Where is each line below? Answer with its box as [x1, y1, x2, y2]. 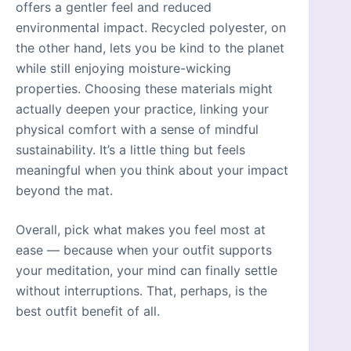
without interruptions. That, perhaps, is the [16, 282, 267, 299]
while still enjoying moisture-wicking [16, 60, 231, 76]
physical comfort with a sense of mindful [16, 121, 259, 137]
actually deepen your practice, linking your [16, 100, 269, 117]
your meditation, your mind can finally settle [16, 262, 277, 278]
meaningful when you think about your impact [16, 161, 288, 178]
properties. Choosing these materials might [16, 80, 273, 96]
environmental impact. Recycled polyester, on [16, 19, 286, 35]
